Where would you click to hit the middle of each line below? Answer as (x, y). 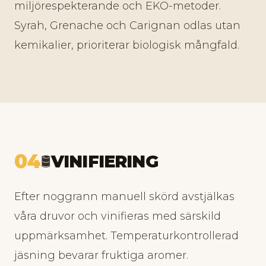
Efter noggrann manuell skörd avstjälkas (124, 197)
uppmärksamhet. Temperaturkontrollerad (126, 236)
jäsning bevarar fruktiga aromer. (101, 255)
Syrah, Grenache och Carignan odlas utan (127, 26)
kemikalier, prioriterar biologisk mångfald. (127, 45)
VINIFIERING (104, 161)
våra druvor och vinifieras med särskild (118, 216)
